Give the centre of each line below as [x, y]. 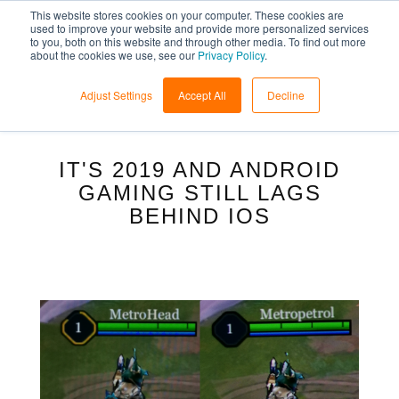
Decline [285, 95]
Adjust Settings [116, 95]
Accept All [202, 95]
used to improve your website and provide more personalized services [199, 28]
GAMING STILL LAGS [199, 193]
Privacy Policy [231, 55]
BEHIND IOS [199, 216]
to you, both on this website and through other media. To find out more [198, 41]
